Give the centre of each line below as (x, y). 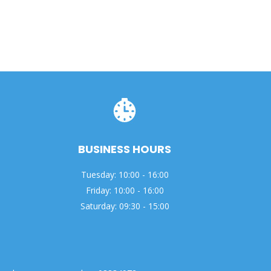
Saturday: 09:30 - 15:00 (125, 206)
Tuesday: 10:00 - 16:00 (125, 174)
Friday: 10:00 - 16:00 (125, 190)
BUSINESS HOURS (125, 149)
